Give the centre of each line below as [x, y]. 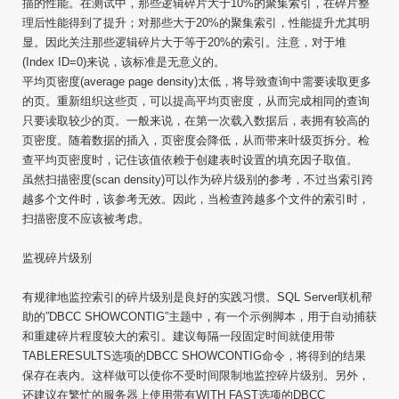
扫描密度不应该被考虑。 [86, 219]
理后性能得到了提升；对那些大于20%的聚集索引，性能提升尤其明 [196, 23]
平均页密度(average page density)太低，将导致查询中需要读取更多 [197, 81]
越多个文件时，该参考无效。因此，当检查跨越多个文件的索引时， [196, 199]
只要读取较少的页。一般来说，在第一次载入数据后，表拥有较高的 [196, 121]
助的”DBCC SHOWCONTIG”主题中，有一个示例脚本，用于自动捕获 [199, 317]
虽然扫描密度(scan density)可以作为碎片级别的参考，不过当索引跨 [198, 179]
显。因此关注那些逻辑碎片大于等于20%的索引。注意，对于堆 [184, 42]
